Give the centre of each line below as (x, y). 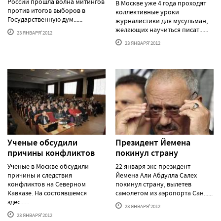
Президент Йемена (153, 142)
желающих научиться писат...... (162, 29)
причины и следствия (40, 175)
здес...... (18, 202)
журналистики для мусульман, (162, 20)
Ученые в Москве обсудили (48, 166)
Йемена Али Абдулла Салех (156, 175)
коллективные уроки (147, 12)
